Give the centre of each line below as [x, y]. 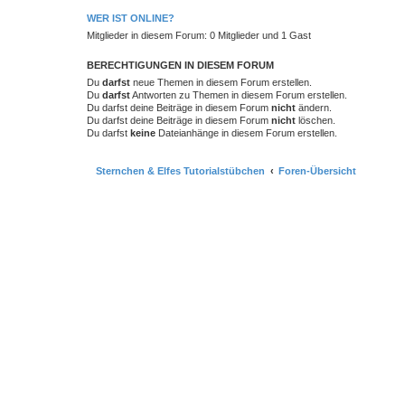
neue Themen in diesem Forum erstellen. [221, 82]
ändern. [314, 108]
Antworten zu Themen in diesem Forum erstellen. [239, 95]
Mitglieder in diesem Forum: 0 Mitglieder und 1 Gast [199, 35]
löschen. [316, 120]
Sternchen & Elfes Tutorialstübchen [180, 170]
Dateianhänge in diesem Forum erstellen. [246, 133]
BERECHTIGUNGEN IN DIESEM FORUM [180, 65]
